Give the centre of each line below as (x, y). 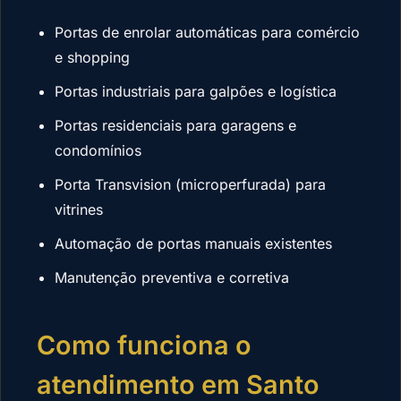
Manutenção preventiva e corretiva (172, 278)
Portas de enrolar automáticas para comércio (207, 33)
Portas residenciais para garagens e (175, 126)
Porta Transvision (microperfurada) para (190, 185)
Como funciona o (144, 346)
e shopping (92, 58)
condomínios (98, 151)
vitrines (79, 210)
